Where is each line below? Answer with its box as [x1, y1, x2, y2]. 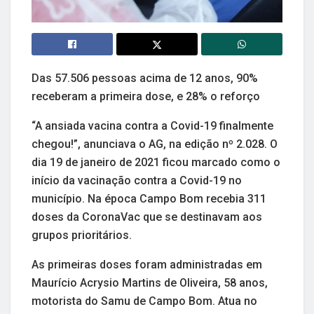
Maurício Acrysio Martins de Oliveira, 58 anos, [32, 276, 268, 290]
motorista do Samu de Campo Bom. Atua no [32, 294, 257, 308]
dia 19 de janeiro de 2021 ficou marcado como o [32, 156, 280, 170]
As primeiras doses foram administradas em [32, 258, 262, 272]
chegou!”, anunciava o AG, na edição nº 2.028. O [32, 137, 278, 151]
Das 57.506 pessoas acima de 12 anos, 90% [32, 71, 258, 86]
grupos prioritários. [32, 228, 132, 243]
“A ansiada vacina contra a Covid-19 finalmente [32, 119, 273, 133]
